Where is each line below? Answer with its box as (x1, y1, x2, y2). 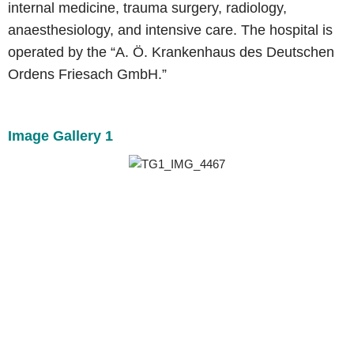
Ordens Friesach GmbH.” (8, 66, 167, 82)
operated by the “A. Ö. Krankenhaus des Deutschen (8, 44, 334, 60)
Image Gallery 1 (8, 128, 113, 144)
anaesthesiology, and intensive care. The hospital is (8, 22, 333, 38)
